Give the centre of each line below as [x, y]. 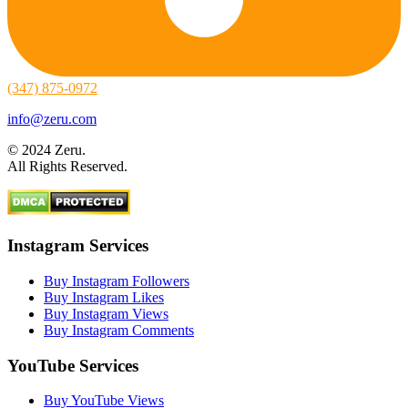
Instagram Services [78, 246]
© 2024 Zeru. [46, 150]
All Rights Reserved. [67, 167]
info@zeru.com [52, 119]
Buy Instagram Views [106, 313]
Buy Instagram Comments [119, 330]
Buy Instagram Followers [117, 280]
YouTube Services [73, 365]
